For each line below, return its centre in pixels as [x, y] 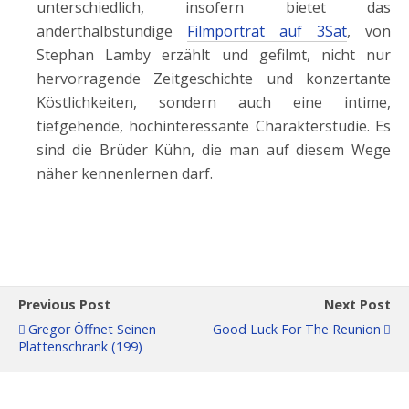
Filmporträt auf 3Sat [267, 31]
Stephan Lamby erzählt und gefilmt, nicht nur [214, 55]
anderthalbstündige [112, 31]
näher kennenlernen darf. [125, 173]
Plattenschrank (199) [80, 346]
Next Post [357, 304]
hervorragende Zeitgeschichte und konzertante [214, 79]
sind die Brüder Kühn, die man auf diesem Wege [214, 150]
